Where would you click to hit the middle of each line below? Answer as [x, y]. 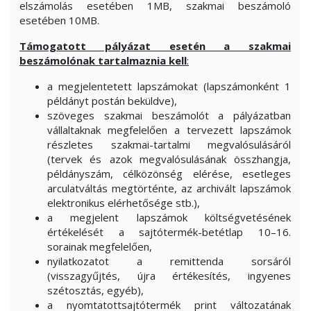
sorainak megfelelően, [100, 246]
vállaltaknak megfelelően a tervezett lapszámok [169, 130]
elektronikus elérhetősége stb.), [124, 203]
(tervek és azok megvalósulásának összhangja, [169, 159]
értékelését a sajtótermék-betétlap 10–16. [169, 232]
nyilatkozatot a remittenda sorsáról [169, 261]
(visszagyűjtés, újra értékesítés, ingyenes [169, 276]
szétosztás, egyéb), [95, 290]
